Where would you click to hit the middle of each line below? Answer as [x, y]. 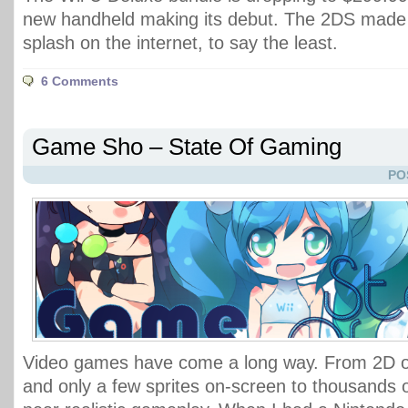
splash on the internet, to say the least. [180, 43]
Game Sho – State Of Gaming [187, 147]
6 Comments [80, 81]
